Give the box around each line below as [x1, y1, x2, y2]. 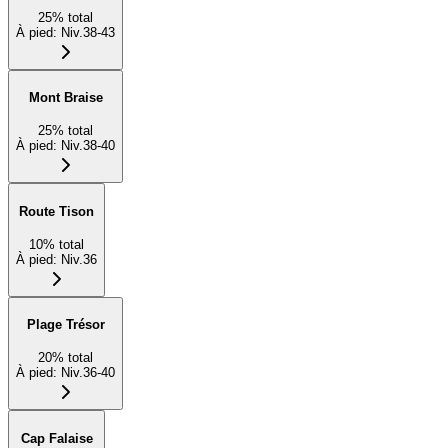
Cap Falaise [20, 430, 93, 446]
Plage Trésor [26, 317, 105, 333]
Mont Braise [28, 90, 103, 106]
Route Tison [19, 203, 94, 219]
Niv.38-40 [61, 138, 115, 154]
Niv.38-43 [61, 24, 115, 40]
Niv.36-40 [61, 364, 115, 380]
